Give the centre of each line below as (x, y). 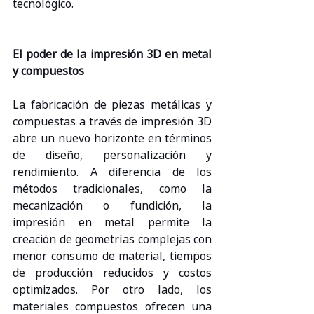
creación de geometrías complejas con (112, 239)
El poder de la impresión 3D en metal (112, 54)
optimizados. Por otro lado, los (112, 290)
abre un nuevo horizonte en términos (112, 138)
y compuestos (48, 71)
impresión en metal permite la (112, 223)
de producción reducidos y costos (112, 273)
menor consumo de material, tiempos (112, 256)
